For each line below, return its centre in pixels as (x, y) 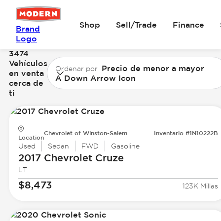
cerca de (26, 83)
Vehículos (28, 63)
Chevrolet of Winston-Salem (85, 133)
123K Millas (201, 186)
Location (31, 137)
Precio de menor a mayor (153, 68)
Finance (189, 25)
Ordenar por (76, 68)
